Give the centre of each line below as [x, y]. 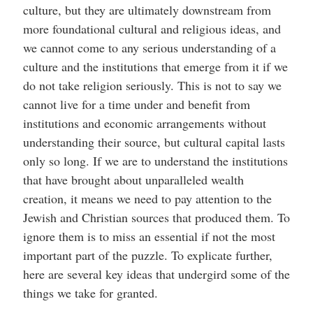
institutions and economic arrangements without [144, 123]
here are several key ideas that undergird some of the [156, 274]
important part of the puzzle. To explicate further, [147, 255]
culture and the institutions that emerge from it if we [155, 66]
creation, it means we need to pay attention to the [147, 198]
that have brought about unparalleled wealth [133, 179]
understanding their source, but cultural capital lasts [154, 141]
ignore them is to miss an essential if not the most [149, 236]
